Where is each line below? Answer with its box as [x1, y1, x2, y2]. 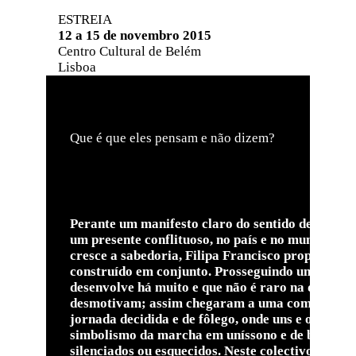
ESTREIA [58, 11, 112, 27]
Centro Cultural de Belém [58, 43, 201, 59]
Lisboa [58, 59, 96, 75]
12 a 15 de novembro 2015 [58, 27, 211, 43]
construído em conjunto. [70, 263, 211, 279]
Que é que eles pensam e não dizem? [70, 130, 275, 145]
